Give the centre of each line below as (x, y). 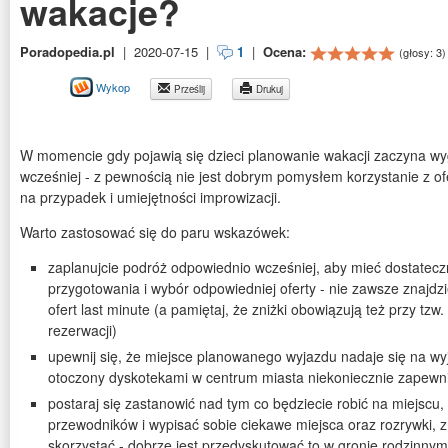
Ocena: (286, 51)
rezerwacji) (82, 330)
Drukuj (268, 89)
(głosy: (417, 52)
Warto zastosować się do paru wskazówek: (155, 232)
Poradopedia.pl (67, 51)
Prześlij (188, 89)
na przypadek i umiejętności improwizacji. (150, 197)
